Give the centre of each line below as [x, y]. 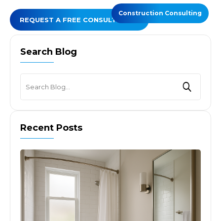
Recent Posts [51, 128]
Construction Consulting [160, 13]
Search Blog [49, 52]
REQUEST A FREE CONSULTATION [79, 20]
